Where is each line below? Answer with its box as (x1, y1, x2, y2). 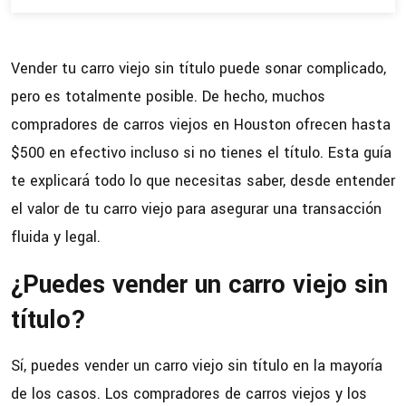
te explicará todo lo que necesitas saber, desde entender (11, 170, 395, 192)
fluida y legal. (11, 227, 101, 248)
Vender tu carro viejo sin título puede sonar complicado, (11, 58, 386, 80)
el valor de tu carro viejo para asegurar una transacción (11, 198, 382, 220)
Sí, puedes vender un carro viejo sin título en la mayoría (11, 355, 382, 377)
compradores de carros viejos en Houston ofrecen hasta (11, 114, 391, 136)
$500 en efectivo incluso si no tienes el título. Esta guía (11, 142, 391, 164)
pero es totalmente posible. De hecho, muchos (11, 86, 325, 108)
